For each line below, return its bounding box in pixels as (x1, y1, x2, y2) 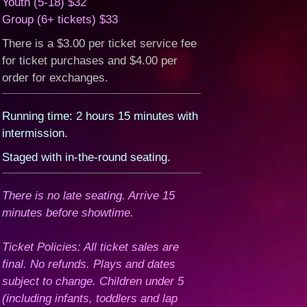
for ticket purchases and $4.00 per (2, 54, 178, 67)
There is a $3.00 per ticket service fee (2, 37, 197, 50)
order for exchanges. (2, 71, 109, 84)
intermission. (2, 127, 69, 140)
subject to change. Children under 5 (2, 275, 184, 288)
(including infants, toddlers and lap (2, 292, 178, 305)
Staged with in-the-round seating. (2, 151, 171, 164)
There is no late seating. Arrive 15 (2, 189, 175, 202)
